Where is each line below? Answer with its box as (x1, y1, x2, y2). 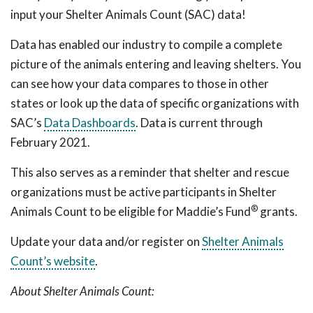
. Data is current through (136, 115, 263, 130)
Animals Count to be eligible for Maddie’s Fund (10, 204, 251, 219)
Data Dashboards (44, 115, 136, 130)
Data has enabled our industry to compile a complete (10, 37, 282, 52)
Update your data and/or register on (10, 234, 202, 249)
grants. (258, 204, 298, 219)
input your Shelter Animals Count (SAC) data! (10, 7, 246, 22)
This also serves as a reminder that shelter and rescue (10, 165, 289, 180)
